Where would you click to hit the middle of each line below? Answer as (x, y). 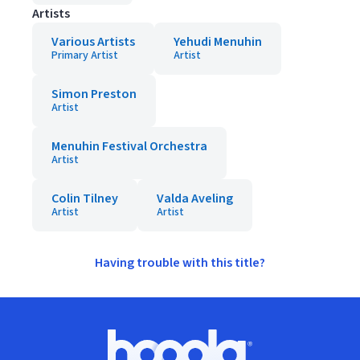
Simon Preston (94, 94)
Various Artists (93, 42)
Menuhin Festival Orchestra (129, 146)
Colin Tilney (85, 198)
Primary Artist (85, 55)
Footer (37, 337)
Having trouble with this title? (180, 263)
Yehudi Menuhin (218, 42)
